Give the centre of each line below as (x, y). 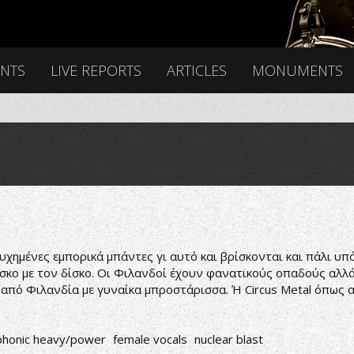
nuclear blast (229, 339)
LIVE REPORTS (96, 70)
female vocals (150, 339)
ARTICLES (197, 70)
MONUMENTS (298, 70)
